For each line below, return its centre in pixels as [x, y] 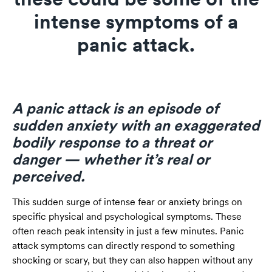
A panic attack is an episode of [115, 109]
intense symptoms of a [136, 22]
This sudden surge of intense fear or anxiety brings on [127, 202]
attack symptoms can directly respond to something [124, 246]
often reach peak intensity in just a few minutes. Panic [128, 231]
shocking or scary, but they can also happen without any [132, 260]
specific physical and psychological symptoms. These [127, 217]
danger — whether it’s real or [111, 160]
